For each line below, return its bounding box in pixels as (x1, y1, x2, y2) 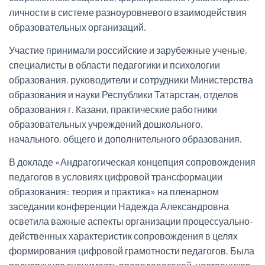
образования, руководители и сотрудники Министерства (9, 74, 253, 86)
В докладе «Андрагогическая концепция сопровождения (9, 156, 256, 168)
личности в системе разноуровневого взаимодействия (9, 7, 247, 18)
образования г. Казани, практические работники (9, 104, 217, 115)
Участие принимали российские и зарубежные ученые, (9, 44, 247, 56)
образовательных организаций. (9, 21, 146, 33)
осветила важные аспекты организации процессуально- (9, 215, 253, 227)
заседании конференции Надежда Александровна (9, 201, 229, 212)
